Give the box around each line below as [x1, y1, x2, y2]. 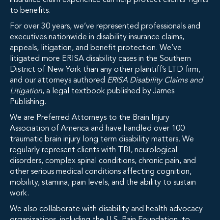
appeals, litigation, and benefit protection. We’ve [10, 44, 182, 52]
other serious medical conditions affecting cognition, [10, 168, 192, 176]
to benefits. [10, 7, 51, 15]
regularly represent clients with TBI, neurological [10, 146, 177, 154]
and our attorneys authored [10, 77, 107, 84]
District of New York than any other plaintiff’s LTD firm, [10, 66, 200, 74]
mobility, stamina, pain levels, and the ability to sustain [10, 179, 196, 187]
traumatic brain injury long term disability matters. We [10, 136, 194, 143]
